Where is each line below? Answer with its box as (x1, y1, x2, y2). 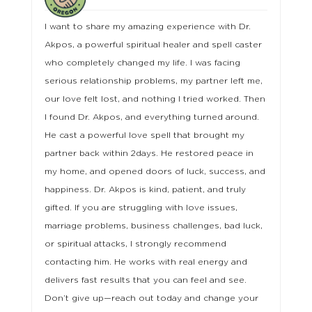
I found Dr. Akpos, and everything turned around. (44, 113, 259, 121)
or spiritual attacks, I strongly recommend (44, 240, 226, 248)
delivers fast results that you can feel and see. (44, 276, 247, 284)
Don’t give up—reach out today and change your (44, 294, 258, 302)
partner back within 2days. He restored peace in (44, 149, 253, 157)
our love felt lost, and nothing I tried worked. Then (44, 95, 265, 103)
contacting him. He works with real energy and (44, 258, 247, 266)
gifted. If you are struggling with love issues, (44, 203, 237, 212)
